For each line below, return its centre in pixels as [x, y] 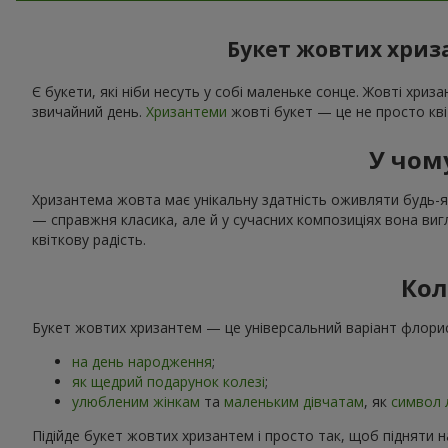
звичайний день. [89, 111]
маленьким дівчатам [294, 401]
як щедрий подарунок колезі [168, 381]
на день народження [142, 361]
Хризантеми [186, 111]
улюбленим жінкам [136, 401]
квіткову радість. [89, 239]
